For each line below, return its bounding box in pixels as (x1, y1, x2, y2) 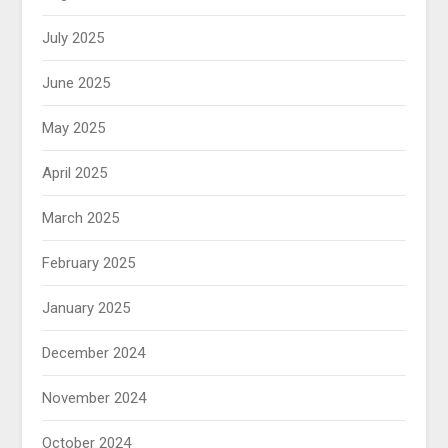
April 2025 (42, 164, 108, 183)
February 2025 (42, 254, 136, 273)
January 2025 (42, 299, 131, 318)
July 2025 (42, 29, 105, 48)
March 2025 (42, 209, 120, 228)
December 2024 (42, 344, 146, 363)
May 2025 (42, 119, 106, 138)
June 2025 (42, 74, 111, 93)
